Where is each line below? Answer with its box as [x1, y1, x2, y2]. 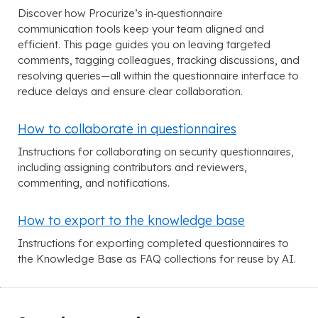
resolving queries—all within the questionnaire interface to [18, 68, 299, 82]
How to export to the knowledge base [18, 212, 245, 228]
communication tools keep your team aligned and [18, 21, 264, 35]
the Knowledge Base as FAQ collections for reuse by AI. [18, 252, 296, 266]
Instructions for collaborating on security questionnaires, [18, 144, 294, 158]
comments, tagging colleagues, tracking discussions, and [18, 53, 300, 67]
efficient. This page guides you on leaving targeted [18, 37, 270, 51]
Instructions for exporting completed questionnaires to [18, 236, 289, 251]
